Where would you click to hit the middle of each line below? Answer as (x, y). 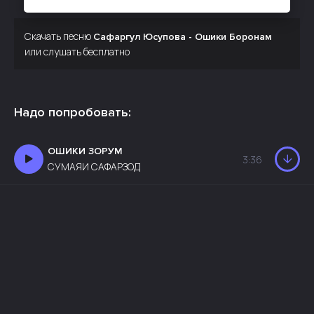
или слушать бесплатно (77, 52)
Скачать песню (59, 36)
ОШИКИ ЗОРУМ (85, 151)
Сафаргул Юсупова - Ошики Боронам (182, 37)
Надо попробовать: (73, 112)
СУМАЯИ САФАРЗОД (94, 166)
